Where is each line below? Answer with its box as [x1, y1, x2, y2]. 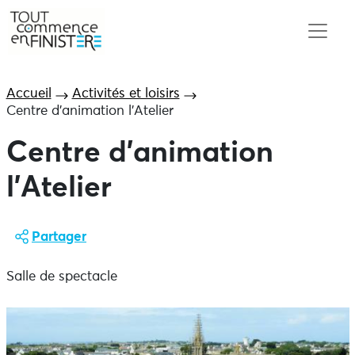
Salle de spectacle [6, 270, 117, 284]
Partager [32, 231, 86, 244]
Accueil [6, 87, 52, 101]
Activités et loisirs [71, 87, 180, 101]
